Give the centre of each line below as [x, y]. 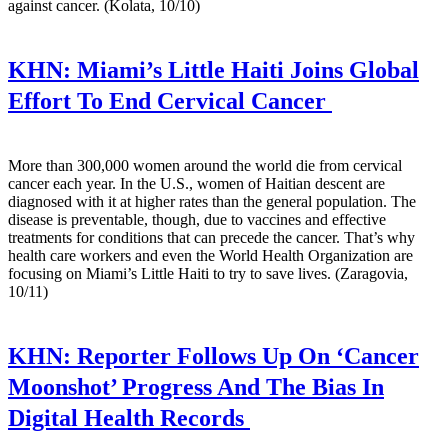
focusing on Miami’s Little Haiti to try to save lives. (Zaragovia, [208, 274]
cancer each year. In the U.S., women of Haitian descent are [196, 184]
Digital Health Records [129, 418]
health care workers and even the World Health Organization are [210, 256]
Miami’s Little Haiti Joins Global [245, 70]
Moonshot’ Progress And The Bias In [196, 387]
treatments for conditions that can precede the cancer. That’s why [211, 238]
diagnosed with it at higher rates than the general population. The [212, 202]
